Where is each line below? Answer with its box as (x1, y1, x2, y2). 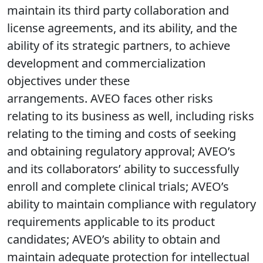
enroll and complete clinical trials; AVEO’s (7, 178, 229, 195)
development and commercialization (7, 55, 205, 72)
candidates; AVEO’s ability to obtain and (7, 231, 220, 248)
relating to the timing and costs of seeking (7, 126, 236, 142)
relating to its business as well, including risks (7, 108, 254, 124)
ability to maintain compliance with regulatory (7, 196, 256, 213)
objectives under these (7, 73, 130, 89)
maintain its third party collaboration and (7, 2, 229, 19)
